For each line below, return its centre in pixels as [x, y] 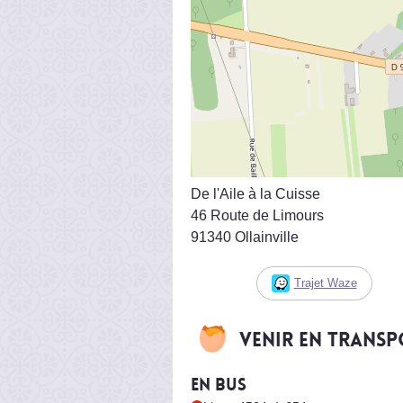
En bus [219, 385]
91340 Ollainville [245, 237]
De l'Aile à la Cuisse [255, 193]
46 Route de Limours [257, 215]
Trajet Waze [325, 282]
